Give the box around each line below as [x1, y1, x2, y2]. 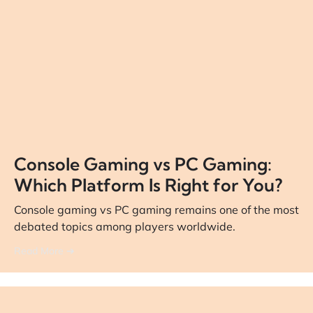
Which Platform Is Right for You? [14, 173, 282, 196]
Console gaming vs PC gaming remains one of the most [14, 202, 299, 217]
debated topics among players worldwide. [14, 219, 235, 233]
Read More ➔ [14, 244, 75, 257]
